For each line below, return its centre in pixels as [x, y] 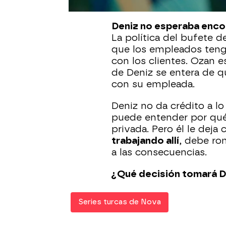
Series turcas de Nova [120, 202]
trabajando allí [145, 141]
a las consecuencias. [159, 152]
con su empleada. [153, 84]
